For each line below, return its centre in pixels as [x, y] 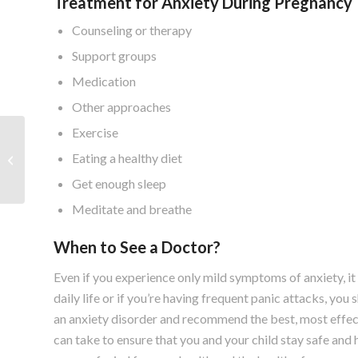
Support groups [114, 55]
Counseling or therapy [132, 30]
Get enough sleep [119, 183]
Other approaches [121, 106]
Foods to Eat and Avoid [83, 151]
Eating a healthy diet [127, 157]
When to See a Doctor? [137, 247]
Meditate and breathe [132, 209]
